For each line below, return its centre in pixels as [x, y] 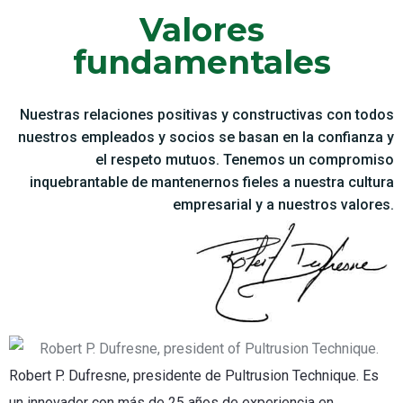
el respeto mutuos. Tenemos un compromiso [245, 159]
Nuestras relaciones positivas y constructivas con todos [207, 114]
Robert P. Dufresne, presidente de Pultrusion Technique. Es [194, 376]
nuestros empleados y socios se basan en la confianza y [206, 137]
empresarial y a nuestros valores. [283, 204]
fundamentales [201, 62]
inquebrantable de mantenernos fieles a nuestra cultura [212, 182]
